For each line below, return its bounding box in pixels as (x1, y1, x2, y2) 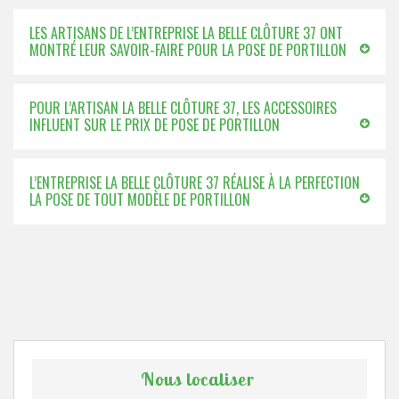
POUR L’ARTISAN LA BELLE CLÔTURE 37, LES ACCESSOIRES (29, 97, 337, 118)
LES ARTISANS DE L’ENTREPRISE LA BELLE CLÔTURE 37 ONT (29, 22, 343, 44)
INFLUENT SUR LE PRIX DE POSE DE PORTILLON (29, 114, 280, 135)
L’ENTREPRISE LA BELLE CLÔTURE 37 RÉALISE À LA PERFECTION (29, 172, 360, 193)
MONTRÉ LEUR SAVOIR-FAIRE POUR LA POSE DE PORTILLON (29, 39, 346, 61)
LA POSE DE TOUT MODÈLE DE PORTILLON (29, 189, 250, 210)
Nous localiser (140, 368, 255, 390)
